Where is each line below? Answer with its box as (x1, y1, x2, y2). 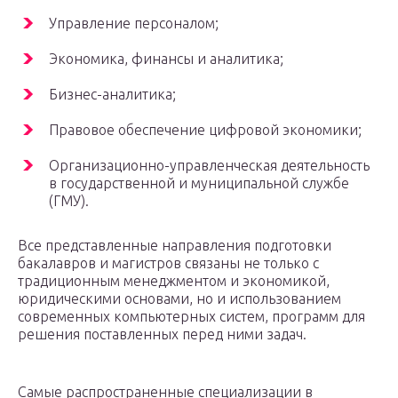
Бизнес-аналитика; (49, 86, 176, 103)
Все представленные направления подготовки (18, 237, 331, 254)
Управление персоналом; (49, 15, 219, 32)
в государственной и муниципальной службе (49, 175, 349, 192)
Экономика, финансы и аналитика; (49, 51, 283, 68)
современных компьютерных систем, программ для (18, 308, 365, 325)
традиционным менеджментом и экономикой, (18, 273, 330, 290)
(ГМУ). (49, 193, 89, 210)
